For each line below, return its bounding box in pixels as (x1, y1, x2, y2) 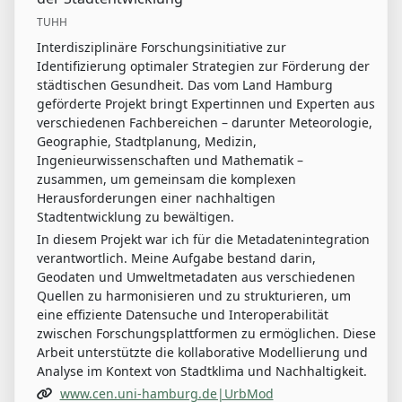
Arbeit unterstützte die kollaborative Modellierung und (37, 344, 368, 362)
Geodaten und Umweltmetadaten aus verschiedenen (37, 268, 355, 286)
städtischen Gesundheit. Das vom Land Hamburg (37, 76, 333, 94)
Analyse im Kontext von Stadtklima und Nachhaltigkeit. (37, 363, 367, 380)
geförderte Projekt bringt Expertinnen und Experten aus (37, 95, 375, 113)
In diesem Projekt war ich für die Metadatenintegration (37, 231, 370, 249)
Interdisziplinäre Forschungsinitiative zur (37, 39, 286, 57)
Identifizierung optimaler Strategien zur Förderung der (37, 57, 370, 75)
